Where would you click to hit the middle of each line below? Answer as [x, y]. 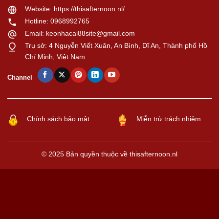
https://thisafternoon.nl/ [89, 9]
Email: [35, 33]
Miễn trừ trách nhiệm [169, 119]
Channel [20, 77]
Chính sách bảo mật [58, 119]
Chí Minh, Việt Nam [55, 56]
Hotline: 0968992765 [57, 21]
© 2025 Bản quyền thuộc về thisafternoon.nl [109, 154]
